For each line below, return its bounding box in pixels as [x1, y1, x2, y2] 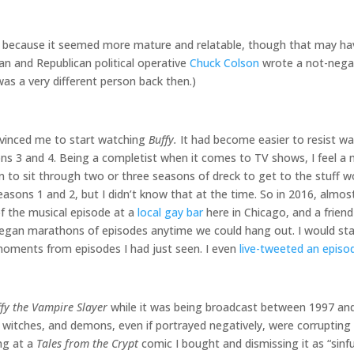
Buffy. [149, 132, 177, 148]
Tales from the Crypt [36, 336, 138, 352]
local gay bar [137, 205, 203, 220]
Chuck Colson [190, 55, 259, 71]
